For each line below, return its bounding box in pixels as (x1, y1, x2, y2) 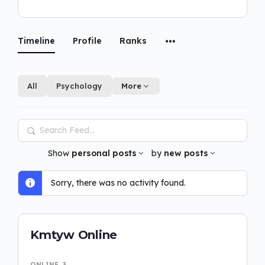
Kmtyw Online (30, 227, 118, 242)
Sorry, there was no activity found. (51, 177, 186, 188)
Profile (73, 35, 102, 46)
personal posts (72, 147, 137, 159)
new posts (164, 147, 208, 159)
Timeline (18, 35, 55, 46)
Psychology (56, 80, 102, 91)
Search (21, 122, 57, 135)
